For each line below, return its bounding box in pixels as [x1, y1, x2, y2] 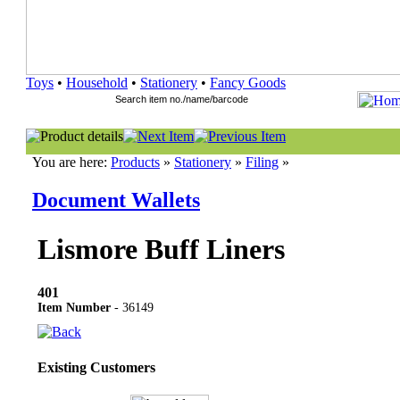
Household [66, 75, 128, 90]
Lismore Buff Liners [37, 233, 285, 265]
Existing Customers [37, 359, 155, 375]
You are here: [32, 154, 111, 170]
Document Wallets [32, 187, 200, 212]
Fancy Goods [210, 75, 286, 90]
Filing [246, 154, 279, 170]
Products [111, 154, 160, 170]
